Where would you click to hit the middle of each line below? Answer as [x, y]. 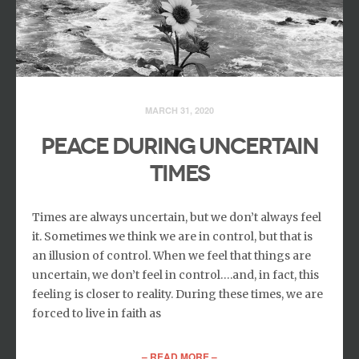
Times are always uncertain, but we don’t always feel [177, 218]
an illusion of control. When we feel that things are [171, 256]
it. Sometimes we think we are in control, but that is [172, 237]
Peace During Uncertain [179, 147]
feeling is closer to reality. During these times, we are [177, 294]
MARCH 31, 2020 [179, 111]
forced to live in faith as [97, 314]
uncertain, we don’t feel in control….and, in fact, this [175, 275]
